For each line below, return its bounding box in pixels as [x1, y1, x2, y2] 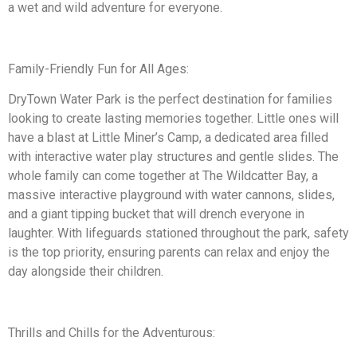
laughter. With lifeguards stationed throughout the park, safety [8, 226, 349, 241]
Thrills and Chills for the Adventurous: [8, 325, 215, 341]
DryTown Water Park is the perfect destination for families [8, 92, 332, 108]
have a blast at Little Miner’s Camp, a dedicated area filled [8, 130, 328, 146]
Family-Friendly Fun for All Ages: [8, 61, 189, 76]
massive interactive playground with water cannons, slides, [8, 187, 335, 203]
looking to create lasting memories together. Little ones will [8, 111, 339, 127]
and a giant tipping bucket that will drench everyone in [8, 206, 304, 222]
